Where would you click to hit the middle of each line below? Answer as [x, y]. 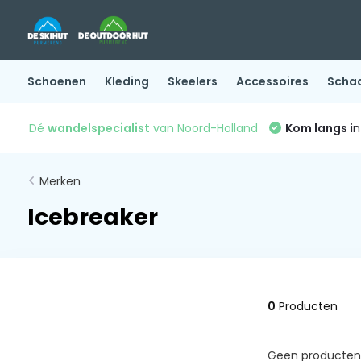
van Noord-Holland [203, 128]
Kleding [127, 81]
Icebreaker [92, 217]
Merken [60, 181]
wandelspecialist [98, 128]
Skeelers [192, 81]
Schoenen [56, 81]
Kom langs [316, 128]
